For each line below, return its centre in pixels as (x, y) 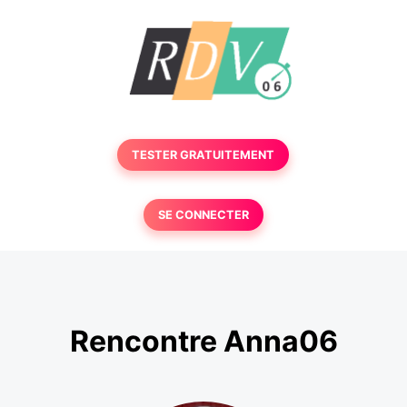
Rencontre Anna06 (203, 342)
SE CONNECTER (203, 215)
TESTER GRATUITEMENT (203, 155)
